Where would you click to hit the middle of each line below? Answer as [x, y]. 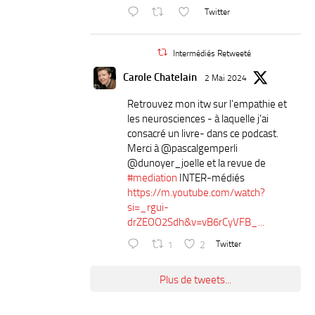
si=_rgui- [148, 207]
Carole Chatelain [160, 77]
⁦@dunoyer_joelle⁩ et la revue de [197, 163]
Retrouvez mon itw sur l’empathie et [207, 104]
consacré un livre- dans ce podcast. [203, 133]
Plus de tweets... [195, 279]
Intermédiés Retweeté [212, 53]
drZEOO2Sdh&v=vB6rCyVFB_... [196, 222]
